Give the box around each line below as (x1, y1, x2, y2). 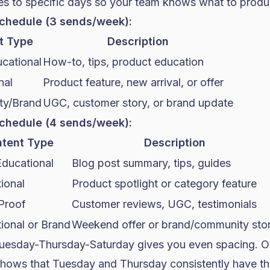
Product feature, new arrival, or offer (43, 76, 224, 89)
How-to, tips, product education (43, 55, 204, 68)
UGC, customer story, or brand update (43, 96, 233, 109)
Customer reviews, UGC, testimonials (72, 198, 257, 210)
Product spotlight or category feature (72, 177, 257, 190)
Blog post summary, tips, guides (72, 157, 231, 169)
